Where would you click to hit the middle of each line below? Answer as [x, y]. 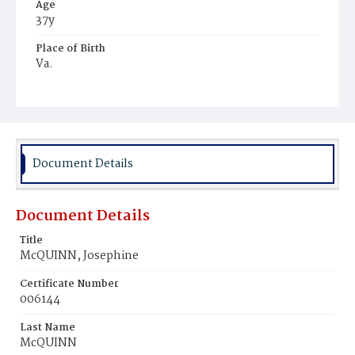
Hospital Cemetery [90, 109]
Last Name [48, 328]
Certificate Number [69, 284]
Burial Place [67, 92]
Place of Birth [71, 49]
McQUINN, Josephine [79, 256]
